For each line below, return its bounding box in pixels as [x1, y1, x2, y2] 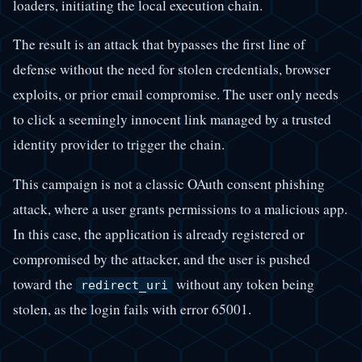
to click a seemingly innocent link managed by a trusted [13, 110, 331, 129]
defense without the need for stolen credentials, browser [13, 60, 330, 79]
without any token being [173, 274, 314, 293]
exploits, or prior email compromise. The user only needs [13, 85, 339, 104]
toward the [13, 274, 76, 293]
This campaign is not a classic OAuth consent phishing [13, 174, 325, 193]
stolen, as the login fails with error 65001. [13, 299, 251, 318]
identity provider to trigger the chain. [13, 135, 225, 154]
